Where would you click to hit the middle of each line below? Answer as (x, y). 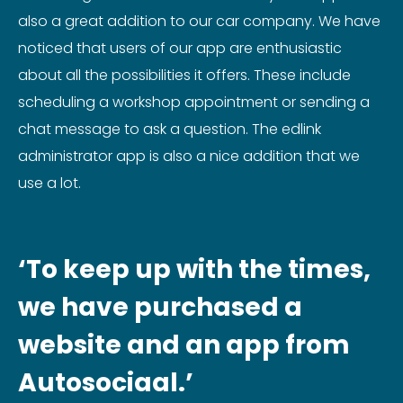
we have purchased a (160, 307)
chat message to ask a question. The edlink (170, 129)
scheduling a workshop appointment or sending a (194, 102)
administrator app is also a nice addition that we (189, 156)
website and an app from (184, 345)
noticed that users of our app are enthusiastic (180, 48)
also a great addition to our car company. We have (199, 21)
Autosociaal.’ (106, 383)
